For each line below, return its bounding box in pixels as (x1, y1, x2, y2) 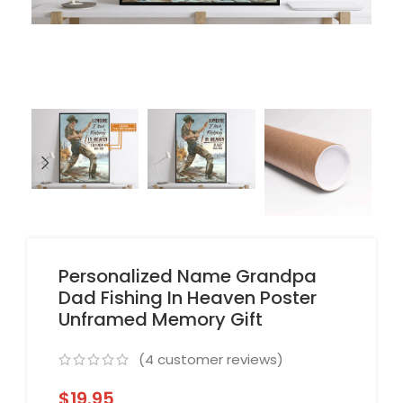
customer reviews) (154, 350, 283, 370)
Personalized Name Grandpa (58, 264, 317, 290)
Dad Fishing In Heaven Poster (58, 285, 317, 311)
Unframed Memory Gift (58, 307, 263, 333)
